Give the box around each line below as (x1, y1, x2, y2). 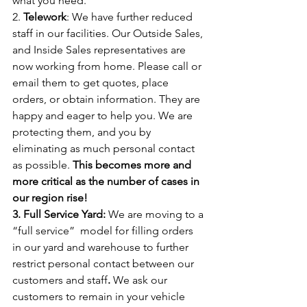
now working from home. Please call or (12, 60, 204, 73)
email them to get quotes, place (12, 76, 171, 90)
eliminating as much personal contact (12, 142, 197, 156)
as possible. (12, 158, 73, 172)
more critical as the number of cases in (12, 175, 202, 188)
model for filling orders (80, 224, 196, 238)
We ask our (110, 273, 170, 287)
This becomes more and (73, 158, 194, 172)
